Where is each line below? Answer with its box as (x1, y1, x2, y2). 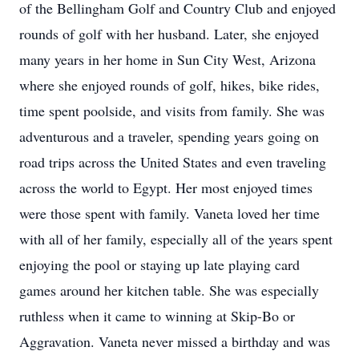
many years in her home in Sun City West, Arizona (19, 50, 316, 69)
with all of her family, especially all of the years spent (19, 229, 333, 248)
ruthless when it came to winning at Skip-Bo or (19, 306, 295, 325)
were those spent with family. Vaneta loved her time (19, 204, 320, 223)
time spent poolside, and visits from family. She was (19, 101, 325, 120)
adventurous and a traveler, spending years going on (19, 127, 319, 146)
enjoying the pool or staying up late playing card (19, 255, 300, 274)
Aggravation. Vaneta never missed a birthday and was (19, 332, 330, 351)
